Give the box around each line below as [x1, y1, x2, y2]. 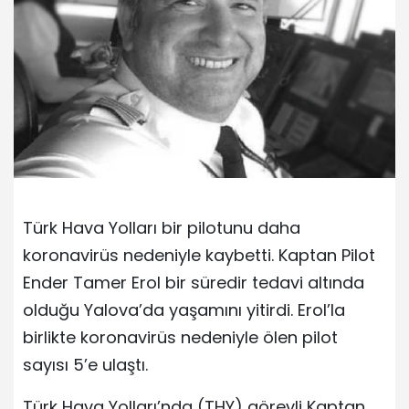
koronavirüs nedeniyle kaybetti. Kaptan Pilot [23, 243, 375, 267]
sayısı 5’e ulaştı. [23, 352, 148, 376]
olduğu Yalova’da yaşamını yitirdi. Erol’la [23, 298, 345, 321]
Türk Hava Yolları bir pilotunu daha [23, 215, 300, 239]
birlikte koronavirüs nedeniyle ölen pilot [23, 325, 338, 349]
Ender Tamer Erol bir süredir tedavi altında [23, 270, 364, 294]
